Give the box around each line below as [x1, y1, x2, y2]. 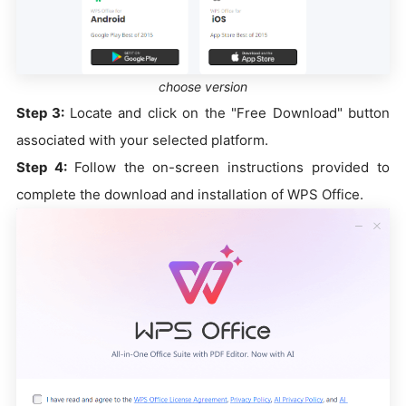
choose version [159, 79, 247, 95]
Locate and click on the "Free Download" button [69, 104, 391, 122]
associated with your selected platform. [16, 131, 268, 150]
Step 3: [16, 104, 70, 122]
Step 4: [16, 159, 74, 177]
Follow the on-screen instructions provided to [73, 159, 391, 177]
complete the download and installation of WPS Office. [16, 186, 363, 204]
